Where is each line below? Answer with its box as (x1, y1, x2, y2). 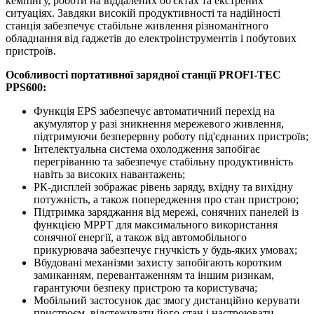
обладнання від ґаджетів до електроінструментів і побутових (6, 32, 296, 44)
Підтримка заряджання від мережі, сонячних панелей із (34, 205, 299, 218)
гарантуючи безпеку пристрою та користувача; (34, 281, 257, 294)
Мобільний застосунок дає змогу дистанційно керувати (34, 294, 300, 306)
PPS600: (6, 81, 46, 93)
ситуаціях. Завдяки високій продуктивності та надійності (6, 6, 280, 19)
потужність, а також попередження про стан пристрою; (34, 193, 299, 205)
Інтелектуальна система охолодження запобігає (34, 142, 260, 155)
